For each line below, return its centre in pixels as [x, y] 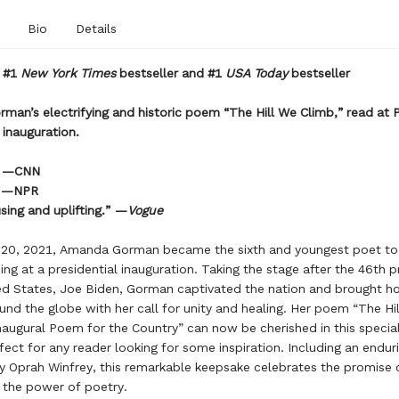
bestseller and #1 [170, 73]
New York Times [68, 73]
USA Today [256, 73]
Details [96, 28]
